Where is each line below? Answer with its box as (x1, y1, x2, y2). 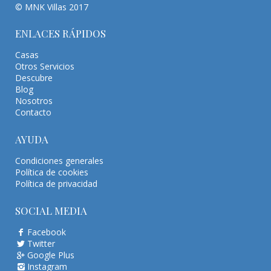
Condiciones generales (15, 155, 103, 167)
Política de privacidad (15, 178, 97, 190)
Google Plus (27, 249, 74, 261)
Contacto (15, 106, 51, 119)
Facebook (27, 226, 66, 238)
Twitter (27, 237, 55, 249)
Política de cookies (15, 166, 88, 178)
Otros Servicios (15, 60, 74, 73)
